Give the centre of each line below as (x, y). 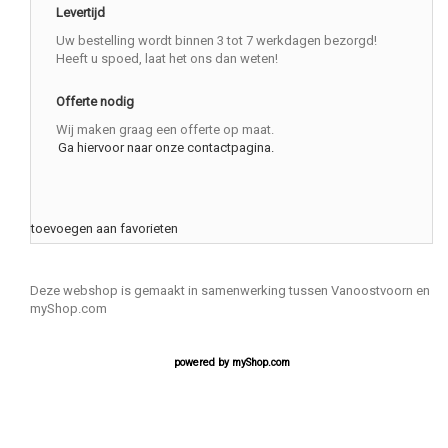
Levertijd (80, 13)
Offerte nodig (95, 102)
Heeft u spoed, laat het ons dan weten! (167, 59)
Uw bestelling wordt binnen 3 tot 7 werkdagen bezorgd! (216, 41)
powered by (202, 362)
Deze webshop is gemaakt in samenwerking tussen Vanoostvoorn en (230, 290)
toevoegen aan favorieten (104, 229)
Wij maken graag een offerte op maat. (165, 130)
